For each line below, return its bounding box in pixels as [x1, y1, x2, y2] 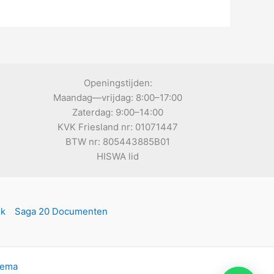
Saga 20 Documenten [14, 206, 108, 218]
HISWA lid [97, 150, 139, 163]
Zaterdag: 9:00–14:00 [72, 106, 164, 119]
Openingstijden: [83, 77, 152, 89]
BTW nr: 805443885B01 [65, 136, 171, 148]
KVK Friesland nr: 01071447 [57, 121, 179, 133]
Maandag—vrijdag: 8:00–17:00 [53, 92, 183, 104]
